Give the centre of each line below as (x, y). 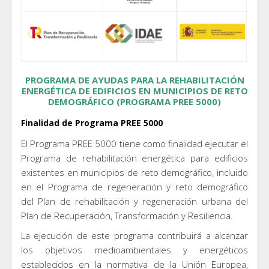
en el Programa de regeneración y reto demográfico (134, 186)
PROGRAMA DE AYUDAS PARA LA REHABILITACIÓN (134, 80)
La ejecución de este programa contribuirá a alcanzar (134, 235)
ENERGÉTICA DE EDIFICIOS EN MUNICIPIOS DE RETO (134, 90)
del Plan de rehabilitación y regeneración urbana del (134, 201)
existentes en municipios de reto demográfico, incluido (134, 172)
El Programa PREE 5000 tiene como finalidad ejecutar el (134, 143)
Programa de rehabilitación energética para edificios (134, 158)
